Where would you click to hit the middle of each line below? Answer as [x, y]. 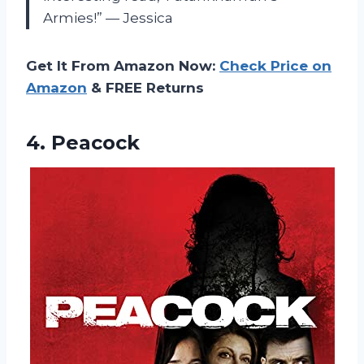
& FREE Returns [145, 87]
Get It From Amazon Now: [123, 65]
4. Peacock [83, 142]
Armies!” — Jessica [108, 17]
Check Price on [275, 65]
